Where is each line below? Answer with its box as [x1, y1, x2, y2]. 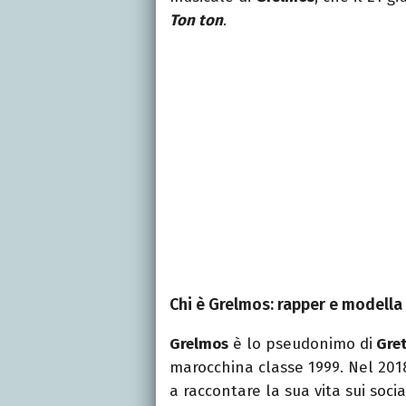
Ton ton [169, 10, 223, 30]
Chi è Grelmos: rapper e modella [169, 294, 402, 314]
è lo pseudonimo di [228, 333, 372, 353]
